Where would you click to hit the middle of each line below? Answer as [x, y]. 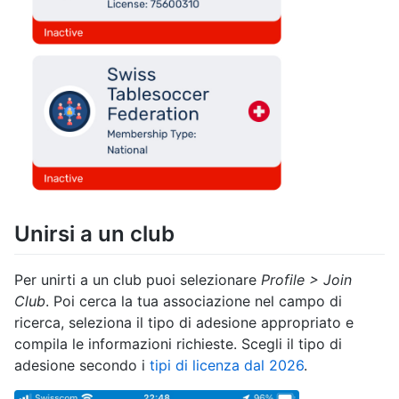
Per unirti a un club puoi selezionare [138, 279]
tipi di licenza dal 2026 [227, 365]
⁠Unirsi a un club [94, 233]
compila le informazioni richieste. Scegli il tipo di [178, 343]
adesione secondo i [82, 365]
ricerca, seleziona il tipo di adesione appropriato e [184, 322]
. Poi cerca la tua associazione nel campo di [194, 301]
